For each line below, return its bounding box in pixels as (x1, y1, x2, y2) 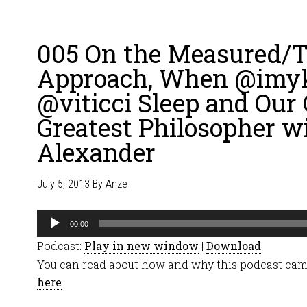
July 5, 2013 (37, 177, 90, 191)
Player (36, 228, 70, 243)
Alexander (37, 136, 156, 169)
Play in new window (84, 238, 199, 253)
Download (206, 238, 261, 253)
